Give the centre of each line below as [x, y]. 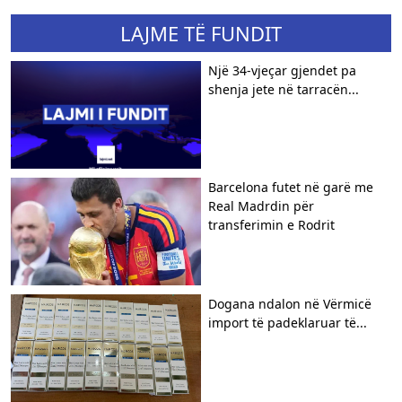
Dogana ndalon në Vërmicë [290, 303]
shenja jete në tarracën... [284, 89]
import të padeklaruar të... [288, 322]
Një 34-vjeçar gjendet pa [282, 70]
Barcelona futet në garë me [291, 187]
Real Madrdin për [261, 205]
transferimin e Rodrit [271, 224]
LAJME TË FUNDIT [201, 33]
